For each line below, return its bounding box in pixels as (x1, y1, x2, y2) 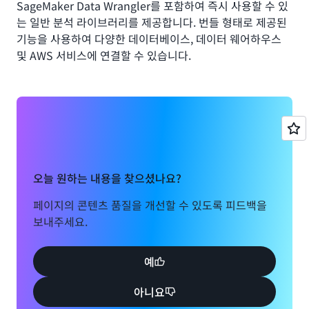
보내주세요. (33, 213, 88, 230)
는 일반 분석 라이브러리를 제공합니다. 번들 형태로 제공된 (17, 14, 287, 30)
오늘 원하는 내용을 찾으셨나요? (33, 170, 181, 186)
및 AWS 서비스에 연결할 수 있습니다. (17, 47, 191, 63)
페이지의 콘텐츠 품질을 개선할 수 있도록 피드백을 (33, 197, 267, 213)
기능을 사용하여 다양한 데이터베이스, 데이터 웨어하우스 (17, 30, 281, 47)
